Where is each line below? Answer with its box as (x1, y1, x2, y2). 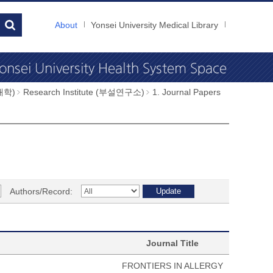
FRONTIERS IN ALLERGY (122, 261, 223, 271)
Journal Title (146, 238, 199, 248)
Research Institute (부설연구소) (23, 87, 144, 97)
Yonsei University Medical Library (91, 20, 218, 30)
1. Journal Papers (152, 87, 221, 97)
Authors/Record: (10, 186, 73, 196)
